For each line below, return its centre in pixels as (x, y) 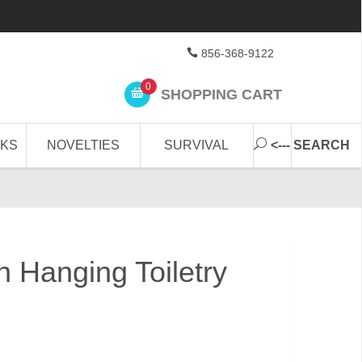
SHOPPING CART (219, 94)
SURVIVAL (197, 145)
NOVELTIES (84, 145)
